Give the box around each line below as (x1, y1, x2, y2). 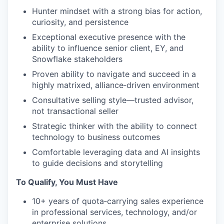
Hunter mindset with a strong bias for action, (32, 6, 202, 16)
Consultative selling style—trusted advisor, (32, 95, 193, 105)
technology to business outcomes (32, 132, 160, 142)
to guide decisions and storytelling (32, 158, 163, 168)
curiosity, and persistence (32, 17, 128, 27)
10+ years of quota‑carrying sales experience (32, 196, 203, 206)
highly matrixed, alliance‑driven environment (32, 80, 199, 90)
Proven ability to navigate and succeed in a (32, 69, 196, 79)
